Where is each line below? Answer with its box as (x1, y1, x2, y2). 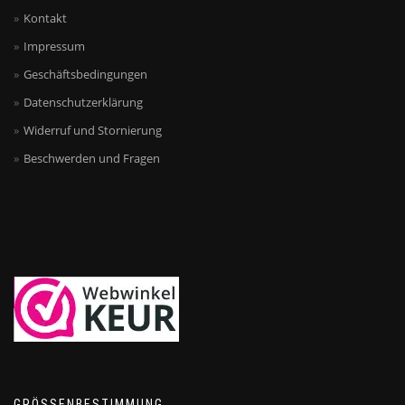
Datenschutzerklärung (24, 94, 143, 110)
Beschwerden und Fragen (24, 150, 160, 166)
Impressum (24, 38, 85, 54)
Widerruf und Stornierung (24, 122, 162, 138)
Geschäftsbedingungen (24, 66, 147, 82)
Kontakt (24, 10, 67, 26)
